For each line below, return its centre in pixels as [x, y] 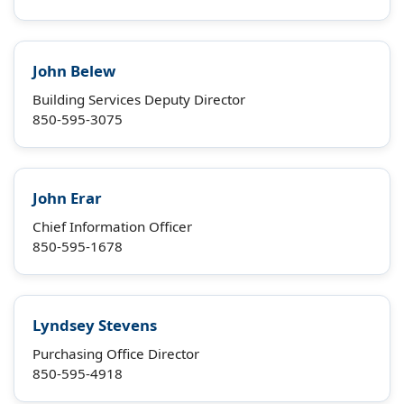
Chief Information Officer [112, 226]
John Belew [74, 71]
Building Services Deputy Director [139, 99]
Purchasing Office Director [116, 353]
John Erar [67, 198]
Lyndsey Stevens [95, 325]
